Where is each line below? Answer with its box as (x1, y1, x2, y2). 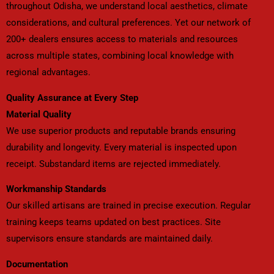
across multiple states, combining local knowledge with (6, 50, 234, 62)
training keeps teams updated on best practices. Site (6, 217, 221, 228)
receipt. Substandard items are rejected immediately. (6, 158, 221, 169)
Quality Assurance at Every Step (6, 92, 138, 103)
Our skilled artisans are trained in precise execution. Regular (6, 200, 251, 212)
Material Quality (6, 108, 72, 120)
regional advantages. (6, 67, 91, 78)
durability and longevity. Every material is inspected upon (6, 141, 237, 153)
